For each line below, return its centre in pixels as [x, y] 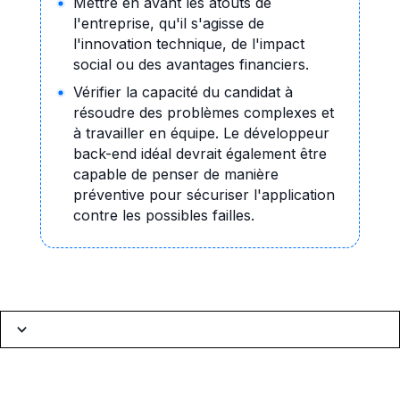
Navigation [65, 372]
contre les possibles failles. [163, 216]
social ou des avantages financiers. [191, 65]
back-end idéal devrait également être [200, 154]
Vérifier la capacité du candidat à [183, 92]
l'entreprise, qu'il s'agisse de [168, 24]
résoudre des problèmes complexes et [203, 113]
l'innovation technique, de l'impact [188, 44]
